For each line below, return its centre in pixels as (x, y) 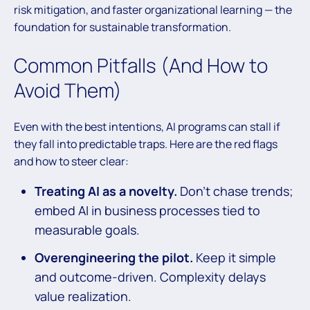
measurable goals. (87, 229)
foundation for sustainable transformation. (122, 27)
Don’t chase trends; (235, 191)
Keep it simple (235, 257)
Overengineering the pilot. (114, 257)
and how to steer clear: (71, 161)
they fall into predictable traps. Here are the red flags (146, 144)
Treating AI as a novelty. (106, 191)
